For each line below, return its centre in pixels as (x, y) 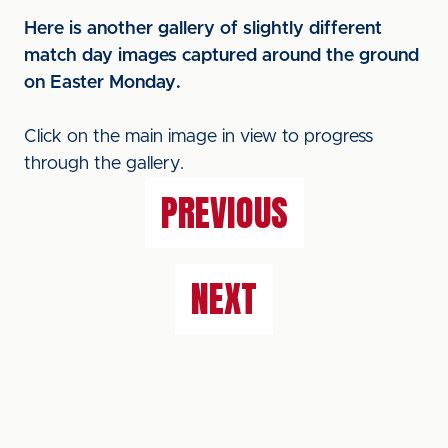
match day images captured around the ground (221, 56)
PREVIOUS (224, 213)
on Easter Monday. (102, 83)
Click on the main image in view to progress (198, 137)
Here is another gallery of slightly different (203, 29)
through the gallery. (104, 164)
